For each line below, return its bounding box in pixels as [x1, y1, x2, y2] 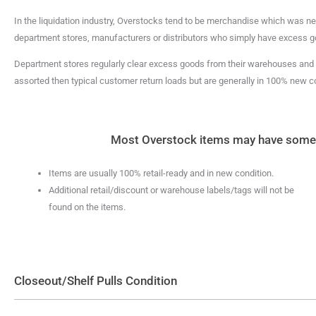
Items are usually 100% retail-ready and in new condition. [49, 168, 274, 178]
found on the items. [49, 202, 126, 212]
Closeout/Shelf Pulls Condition [14, 273, 177, 288]
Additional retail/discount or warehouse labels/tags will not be [49, 185, 294, 195]
